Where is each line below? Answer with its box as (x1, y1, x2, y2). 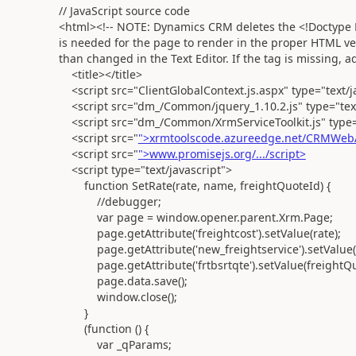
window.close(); (58, 288, 177, 304)
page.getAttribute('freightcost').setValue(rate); (58, 225, 341, 241)
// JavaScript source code (58, 2, 190, 18)
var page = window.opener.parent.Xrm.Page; (58, 209, 333, 225)
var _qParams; (58, 336, 172, 352)
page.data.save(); (58, 273, 188, 288)
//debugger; (58, 193, 161, 209)
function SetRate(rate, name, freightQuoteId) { (58, 177, 331, 193)
